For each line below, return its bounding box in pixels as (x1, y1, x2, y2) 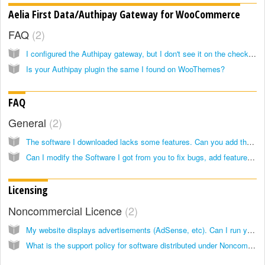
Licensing (8, 183, 48, 198)
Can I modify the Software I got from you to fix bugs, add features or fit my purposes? (247, 151, 255, 163)
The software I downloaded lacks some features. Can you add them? (247, 135, 254, 147)
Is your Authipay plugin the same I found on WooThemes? (26, 63, 225, 75)
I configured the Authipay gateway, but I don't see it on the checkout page (248, 48, 256, 60)
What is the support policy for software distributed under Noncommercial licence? (248, 239, 256, 251)
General (8, 114, 49, 130)
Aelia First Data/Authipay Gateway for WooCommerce (8, 7, 240, 21)
